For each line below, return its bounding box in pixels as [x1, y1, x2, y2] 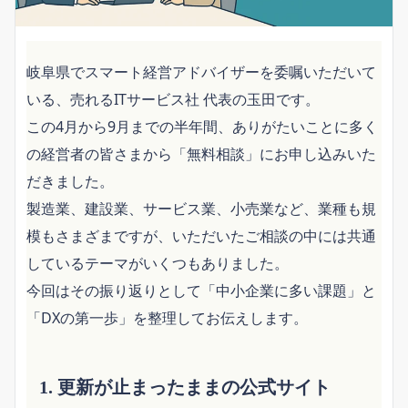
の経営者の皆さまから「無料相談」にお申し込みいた [26, 143, 376, 164]
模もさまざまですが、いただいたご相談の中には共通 [26, 225, 376, 246]
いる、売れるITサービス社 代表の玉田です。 [26, 88, 320, 109]
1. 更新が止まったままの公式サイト [39, 377, 331, 398]
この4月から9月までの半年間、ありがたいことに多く [26, 116, 378, 137]
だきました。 [26, 170, 114, 191]
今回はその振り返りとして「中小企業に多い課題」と [26, 280, 376, 301]
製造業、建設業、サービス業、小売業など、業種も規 [26, 198, 376, 219]
